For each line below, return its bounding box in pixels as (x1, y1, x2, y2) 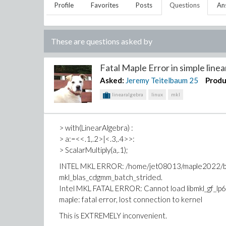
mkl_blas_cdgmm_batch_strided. (59, 173, 162, 182)
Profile (54, 1, 74, 9)
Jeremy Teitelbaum (126, 76, 188, 85)
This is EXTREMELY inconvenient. (59, 211, 167, 220)
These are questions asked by (51, 36, 152, 46)
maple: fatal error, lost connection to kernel (59, 195, 202, 204)
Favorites (91, 1, 119, 9)
